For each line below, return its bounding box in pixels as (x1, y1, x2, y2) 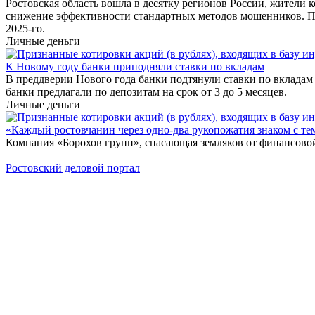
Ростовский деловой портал (6, 162, 140, 174)
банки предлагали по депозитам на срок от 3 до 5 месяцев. (6, 86, 287, 98)
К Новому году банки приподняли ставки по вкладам (6, 60, 264, 73)
